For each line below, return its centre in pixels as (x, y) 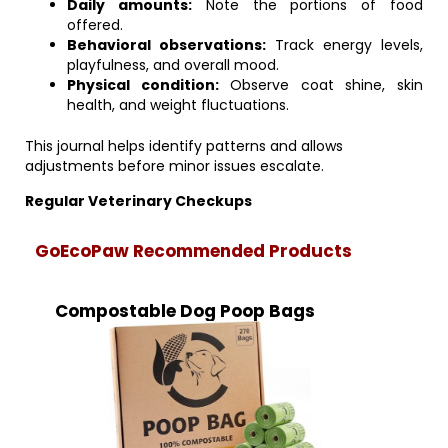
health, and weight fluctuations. (178, 105)
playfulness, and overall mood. (173, 65)
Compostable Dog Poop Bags (185, 311)
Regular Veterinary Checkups (138, 201)
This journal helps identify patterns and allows (184, 146)
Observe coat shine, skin (321, 85)
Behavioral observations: (166, 45)
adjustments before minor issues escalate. (174, 166)
